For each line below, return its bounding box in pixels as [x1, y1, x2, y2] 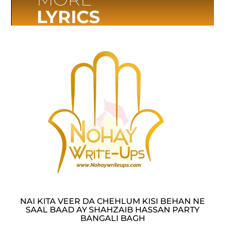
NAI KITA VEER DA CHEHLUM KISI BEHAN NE [20, 196, 205, 206]
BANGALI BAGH [80, 213, 145, 223]
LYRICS [37, 6, 100, 28]
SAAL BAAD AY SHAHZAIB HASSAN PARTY [26, 204, 199, 214]
